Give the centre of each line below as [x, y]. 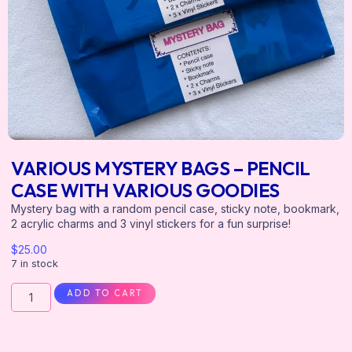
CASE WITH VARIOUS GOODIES [145, 190]
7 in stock [35, 264]
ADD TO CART [104, 293]
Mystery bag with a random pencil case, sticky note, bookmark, [175, 208]
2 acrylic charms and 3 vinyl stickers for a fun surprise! [151, 223]
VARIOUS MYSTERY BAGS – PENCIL [161, 168]
